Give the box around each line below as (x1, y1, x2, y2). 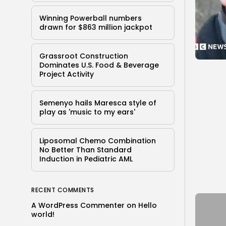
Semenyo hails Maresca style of (39, 97, 156, 108)
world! (31, 209, 54, 219)
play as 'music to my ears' (39, 106, 135, 117)
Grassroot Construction (39, 50, 128, 61)
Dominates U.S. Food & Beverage (39, 60, 159, 70)
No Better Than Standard (39, 144, 132, 155)
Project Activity (39, 69, 94, 79)
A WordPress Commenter (31, 200, 125, 210)
